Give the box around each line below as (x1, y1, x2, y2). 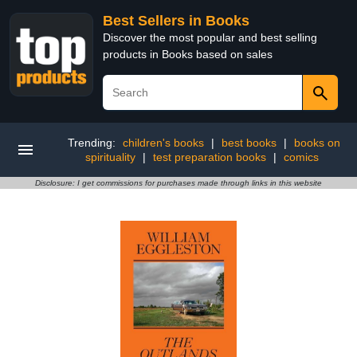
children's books (123, 136, 204, 149)
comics (284, 151, 319, 163)
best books (222, 136, 277, 149)
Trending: (68, 136, 119, 149)
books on (294, 136, 340, 149)
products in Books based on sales (103, 48, 273, 61)
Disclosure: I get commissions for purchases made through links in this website (35, 178, 322, 187)
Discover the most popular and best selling (103, 31, 317, 44)
